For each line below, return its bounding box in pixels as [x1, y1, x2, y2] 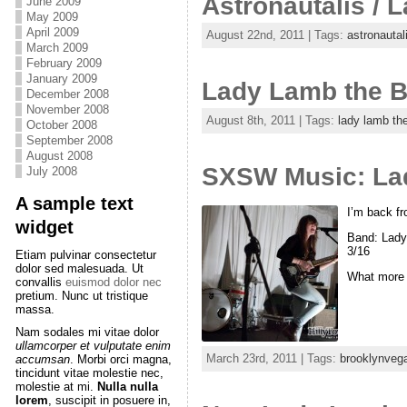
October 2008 [25, 118, 97, 132]
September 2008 [25, 134, 113, 147]
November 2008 [25, 103, 109, 116]
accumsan [15, 352, 70, 366]
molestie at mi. [15, 380, 97, 393]
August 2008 [25, 149, 93, 163]
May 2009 [25, 10, 78, 24]
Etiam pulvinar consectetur [15, 248, 156, 262]
